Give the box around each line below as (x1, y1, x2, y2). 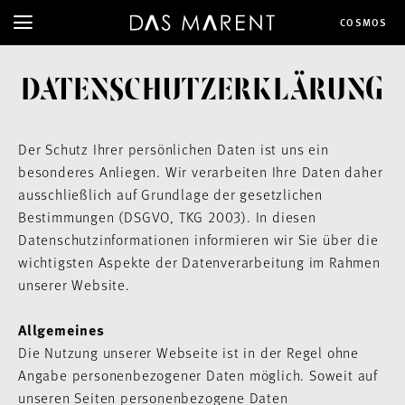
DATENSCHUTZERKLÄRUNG (21, 75, 384, 107)
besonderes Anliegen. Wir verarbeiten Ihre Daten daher (18, 162, 383, 181)
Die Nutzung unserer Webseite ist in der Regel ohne (18, 343, 359, 362)
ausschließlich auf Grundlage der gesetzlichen (18, 184, 323, 203)
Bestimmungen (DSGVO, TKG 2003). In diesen (18, 207, 316, 226)
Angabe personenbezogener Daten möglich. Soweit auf (18, 365, 378, 384)
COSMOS (340, 15, 387, 29)
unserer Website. (18, 275, 135, 294)
